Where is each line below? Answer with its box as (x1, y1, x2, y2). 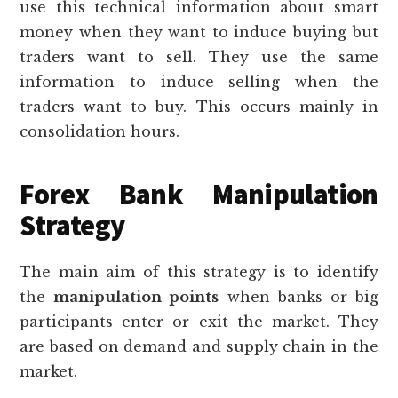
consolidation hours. (20, 122, 180, 140)
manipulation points (53, 287, 219, 306)
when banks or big (219, 287, 378, 306)
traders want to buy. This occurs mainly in (20, 97, 378, 115)
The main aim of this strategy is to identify (20, 262, 378, 281)
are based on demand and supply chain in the (20, 337, 378, 355)
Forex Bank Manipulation (20, 176, 378, 212)
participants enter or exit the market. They (20, 312, 378, 330)
